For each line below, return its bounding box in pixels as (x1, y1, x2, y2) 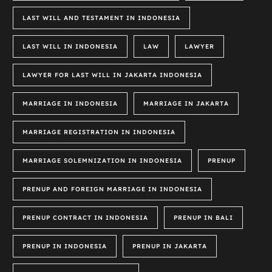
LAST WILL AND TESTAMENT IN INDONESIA (22, 14, 181, 22)
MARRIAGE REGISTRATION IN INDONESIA (22, 128, 176, 137)
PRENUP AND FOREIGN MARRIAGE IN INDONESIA (22, 185, 203, 194)
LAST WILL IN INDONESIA (22, 42, 118, 51)
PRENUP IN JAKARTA (132, 242, 208, 251)
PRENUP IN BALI (174, 214, 234, 222)
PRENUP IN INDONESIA (22, 242, 107, 251)
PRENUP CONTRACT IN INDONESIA (22, 214, 149, 222)
